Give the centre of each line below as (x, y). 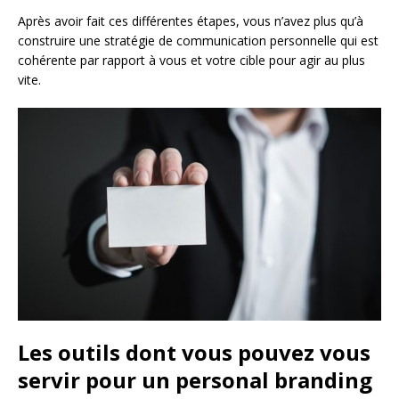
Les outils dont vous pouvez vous (194, 352)
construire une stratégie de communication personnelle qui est (198, 41)
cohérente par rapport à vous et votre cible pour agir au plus (191, 61)
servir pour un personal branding (195, 379)
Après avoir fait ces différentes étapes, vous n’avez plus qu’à (191, 21)
